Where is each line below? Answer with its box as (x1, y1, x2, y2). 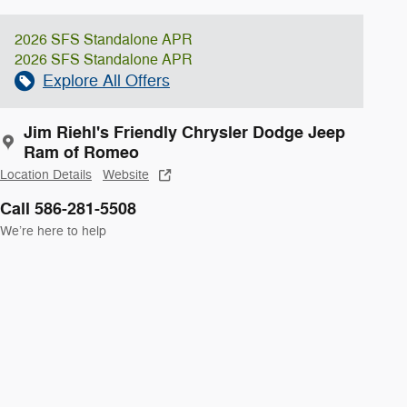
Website (103, 166, 149, 183)
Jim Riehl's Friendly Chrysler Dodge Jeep (24, 121, 345, 144)
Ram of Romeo (24, 141, 139, 164)
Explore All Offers (43, 70, 170, 91)
